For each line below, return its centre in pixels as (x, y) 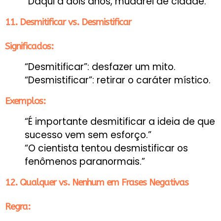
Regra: (18, 206)
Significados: (29, 46)
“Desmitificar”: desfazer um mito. (100, 67)
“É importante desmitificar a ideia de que (120, 121)
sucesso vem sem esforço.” (88, 135)
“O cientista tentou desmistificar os (106, 148)
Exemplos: (25, 101)
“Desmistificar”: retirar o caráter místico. (118, 80)
